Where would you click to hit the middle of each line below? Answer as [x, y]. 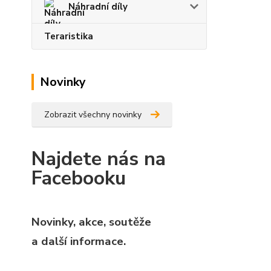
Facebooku [79, 178]
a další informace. [79, 241]
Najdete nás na [99, 159]
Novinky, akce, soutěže [91, 222]
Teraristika [69, 36]
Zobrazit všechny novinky [93, 115]
